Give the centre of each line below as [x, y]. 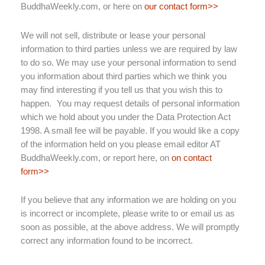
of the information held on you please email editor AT [121, 144]
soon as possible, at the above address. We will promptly [130, 227]
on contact [192, 158]
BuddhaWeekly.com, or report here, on [96, 158]
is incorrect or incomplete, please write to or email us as [128, 214]
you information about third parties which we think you [124, 76]
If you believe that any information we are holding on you [128, 200]
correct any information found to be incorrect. [107, 241]
